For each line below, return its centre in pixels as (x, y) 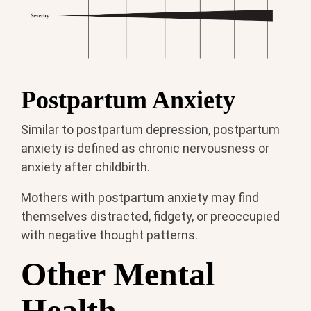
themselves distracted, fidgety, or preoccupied (150, 216)
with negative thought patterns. (109, 235)
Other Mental (118, 274)
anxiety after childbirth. (85, 167)
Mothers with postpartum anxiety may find (140, 197)
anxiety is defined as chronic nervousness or (145, 148)
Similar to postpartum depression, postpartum (150, 129)
